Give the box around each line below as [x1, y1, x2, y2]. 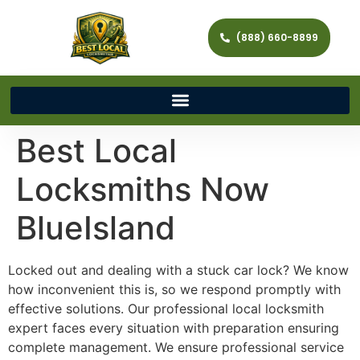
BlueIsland [16, 207, 175, 247]
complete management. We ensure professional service [8, 338, 344, 355]
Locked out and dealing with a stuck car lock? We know [8, 261, 349, 278]
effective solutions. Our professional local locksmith [8, 300, 324, 317]
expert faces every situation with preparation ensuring [8, 319, 339, 336]
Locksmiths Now [16, 169, 269, 209]
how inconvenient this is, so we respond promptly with [8, 280, 341, 297]
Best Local [16, 130, 177, 170]
